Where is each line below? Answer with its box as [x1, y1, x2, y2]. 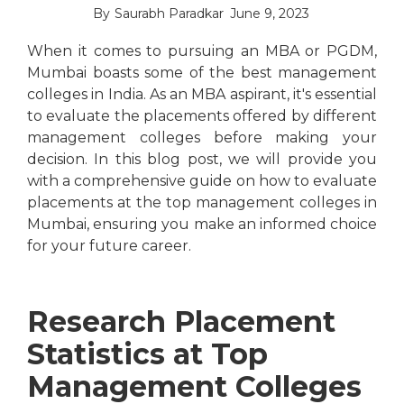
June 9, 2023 [230, 5, 309, 23]
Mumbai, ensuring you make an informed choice [27, 216, 377, 234]
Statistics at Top [27, 336, 268, 372]
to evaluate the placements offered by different [27, 107, 377, 125]
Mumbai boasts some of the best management [27, 64, 377, 82]
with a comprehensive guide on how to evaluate [27, 172, 377, 190]
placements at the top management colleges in [27, 194, 377, 212]
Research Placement [27, 304, 335, 340]
